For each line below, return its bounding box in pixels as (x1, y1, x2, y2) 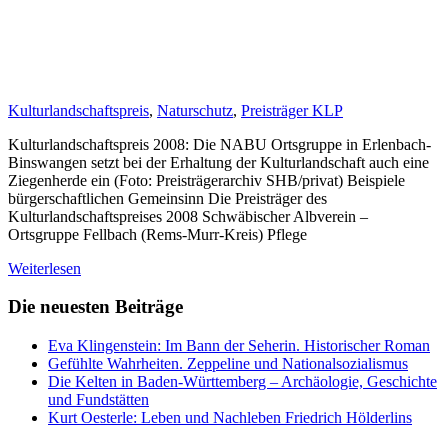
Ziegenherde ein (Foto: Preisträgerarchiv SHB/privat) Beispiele (8, 171, 405, 189)
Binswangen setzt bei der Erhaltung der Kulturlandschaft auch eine (8, 153, 429, 171)
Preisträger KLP (241, 101, 343, 119)
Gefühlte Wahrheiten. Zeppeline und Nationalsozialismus (48, 355, 408, 373)
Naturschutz (157, 101, 233, 119)
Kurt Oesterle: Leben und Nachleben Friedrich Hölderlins (48, 409, 412, 427)
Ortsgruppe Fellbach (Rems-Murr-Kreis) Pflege (8, 225, 307, 243)
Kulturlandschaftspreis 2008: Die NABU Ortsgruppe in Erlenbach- (8, 135, 431, 153)
